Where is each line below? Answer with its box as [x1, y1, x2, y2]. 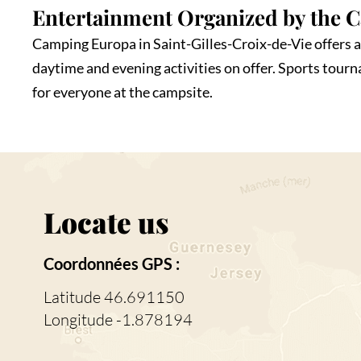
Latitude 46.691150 [43, 287, 185, 307]
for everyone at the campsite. [32, 83, 214, 101]
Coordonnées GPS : [43, 254, 180, 273]
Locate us [43, 203, 169, 241]
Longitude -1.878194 [43, 309, 193, 330]
